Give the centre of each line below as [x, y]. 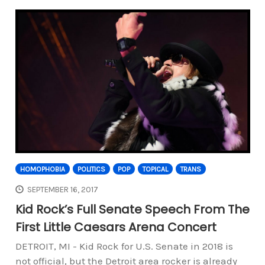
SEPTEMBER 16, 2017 [63, 190]
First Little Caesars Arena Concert [116, 227]
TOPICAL [155, 169]
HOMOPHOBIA [42, 169]
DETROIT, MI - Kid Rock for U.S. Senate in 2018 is [124, 246]
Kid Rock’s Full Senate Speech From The [132, 210]
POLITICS [91, 169]
